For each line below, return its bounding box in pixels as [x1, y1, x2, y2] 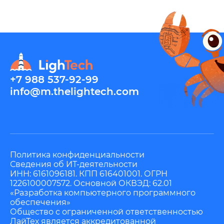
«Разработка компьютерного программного [10, 187, 195, 197]
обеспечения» [10, 197, 70, 207]
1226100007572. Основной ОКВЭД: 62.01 [10, 178, 172, 188]
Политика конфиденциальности [10, 149, 144, 159]
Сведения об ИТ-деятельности [10, 159, 137, 169]
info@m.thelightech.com [10, 85, 139, 97]
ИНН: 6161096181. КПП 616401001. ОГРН [10, 168, 167, 178]
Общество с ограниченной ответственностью [10, 206, 203, 216]
